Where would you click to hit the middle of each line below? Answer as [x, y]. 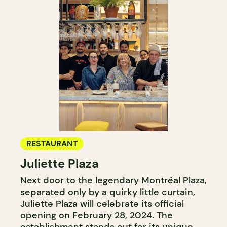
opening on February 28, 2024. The [97, 215]
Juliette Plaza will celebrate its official [102, 203]
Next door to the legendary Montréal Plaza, [113, 180]
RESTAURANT [52, 143]
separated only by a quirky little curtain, [108, 192]
